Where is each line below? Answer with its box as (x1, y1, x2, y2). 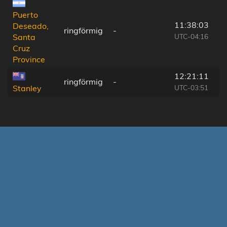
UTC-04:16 (174, 31, 208, 41)
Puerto (13, 10, 38, 20)
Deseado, (13, 21, 49, 31)
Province (13, 54, 45, 65)
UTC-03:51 (174, 83, 208, 92)
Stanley (13, 83, 42, 94)
